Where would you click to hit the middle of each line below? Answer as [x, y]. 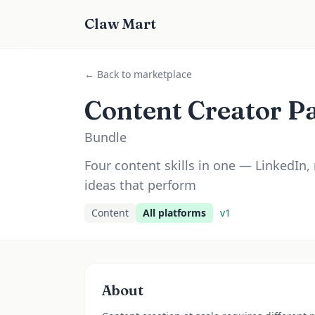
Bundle [105, 137]
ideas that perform [140, 185]
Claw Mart [120, 24]
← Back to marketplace [138, 74]
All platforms [174, 213]
